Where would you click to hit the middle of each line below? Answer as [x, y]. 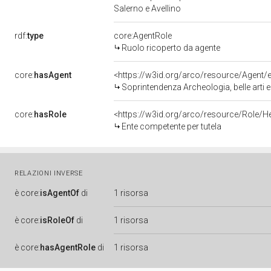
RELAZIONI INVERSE [49, 173]
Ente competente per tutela [171, 126]
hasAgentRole [68, 247]
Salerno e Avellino [148, 8]
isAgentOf [60, 193]
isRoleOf [57, 220]
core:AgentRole [143, 36]
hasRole [50, 114]
